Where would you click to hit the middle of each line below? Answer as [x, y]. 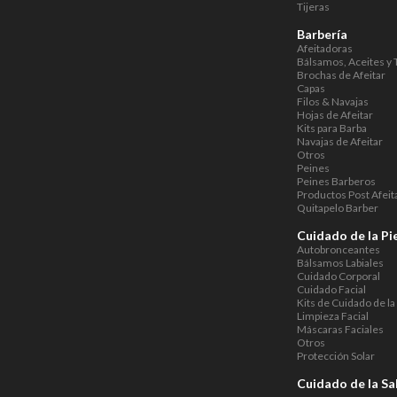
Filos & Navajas [333, 101]
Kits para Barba [332, 128]
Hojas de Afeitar [335, 115]
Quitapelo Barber [338, 208]
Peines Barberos [337, 181]
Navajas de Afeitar [340, 141]
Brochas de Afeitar [342, 75]
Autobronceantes [339, 249]
